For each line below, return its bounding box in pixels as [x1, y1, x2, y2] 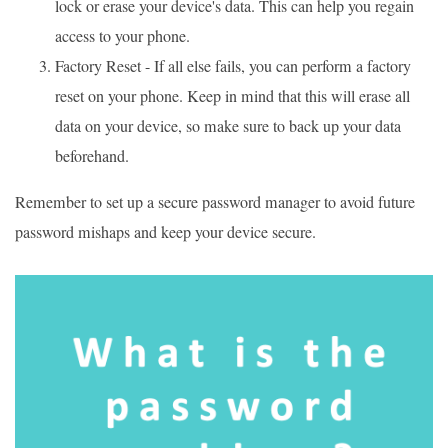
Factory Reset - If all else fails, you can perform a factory [55, 54, 411, 77]
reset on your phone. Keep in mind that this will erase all [55, 84, 410, 107]
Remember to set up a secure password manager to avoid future [15, 190, 415, 213]
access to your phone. [55, 24, 190, 47]
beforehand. [55, 144, 129, 167]
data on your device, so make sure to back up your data [55, 114, 401, 137]
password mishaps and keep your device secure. [15, 220, 316, 243]
